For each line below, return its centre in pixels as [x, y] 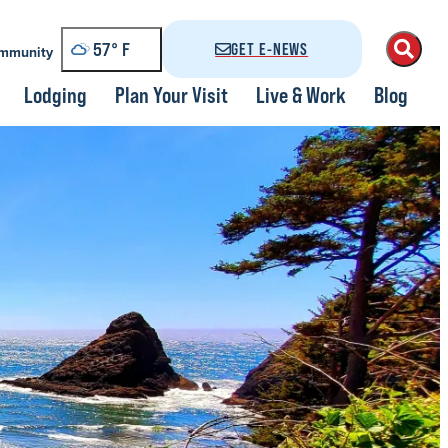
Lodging [55, 95]
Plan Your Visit [171, 95]
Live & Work [301, 95]
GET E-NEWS [270, 49]
